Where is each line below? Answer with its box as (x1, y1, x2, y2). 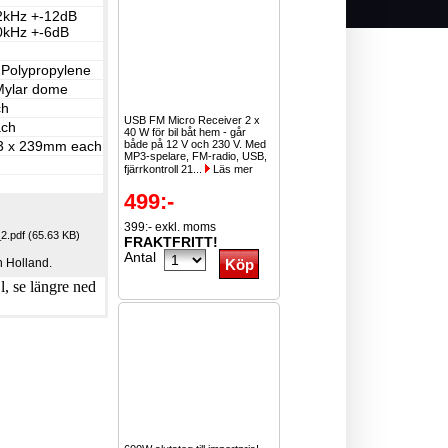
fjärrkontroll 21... (124, 163, 206, 175)
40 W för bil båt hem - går (124, 126, 247, 138)
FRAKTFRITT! (124, 234, 219, 250)
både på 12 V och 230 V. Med (124, 138, 267, 150)
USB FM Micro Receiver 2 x (124, 114, 261, 126)
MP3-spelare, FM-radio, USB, (124, 150, 268, 162)
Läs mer (210, 163, 254, 175)
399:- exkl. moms (124, 220, 217, 234)
